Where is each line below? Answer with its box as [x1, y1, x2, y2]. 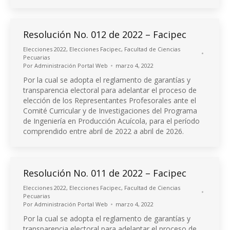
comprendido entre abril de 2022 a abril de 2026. [23, 126, 184, 137]
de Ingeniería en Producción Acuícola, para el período [23, 116, 200, 126]
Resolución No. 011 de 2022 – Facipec [23, 167, 186, 180]
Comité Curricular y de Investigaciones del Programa [23, 106, 197, 116]
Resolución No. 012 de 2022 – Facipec [23, 28, 186, 41]
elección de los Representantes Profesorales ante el [23, 95, 196, 106]
